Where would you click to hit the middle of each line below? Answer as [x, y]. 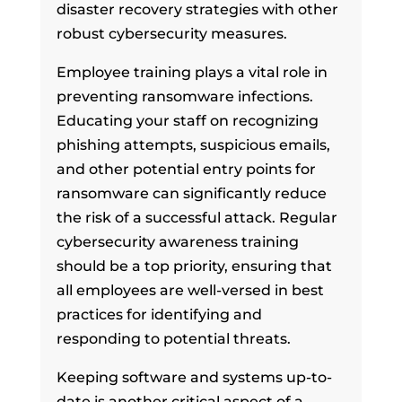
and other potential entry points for [186, 169]
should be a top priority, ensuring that [194, 266]
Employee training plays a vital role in [192, 72]
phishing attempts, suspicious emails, [193, 144]
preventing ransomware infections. [184, 96]
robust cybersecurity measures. [171, 33]
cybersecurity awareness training [177, 241]
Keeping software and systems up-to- [194, 377]
